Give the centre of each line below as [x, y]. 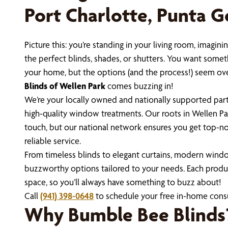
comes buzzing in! [140, 86]
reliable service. [53, 141]
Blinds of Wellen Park [66, 86]
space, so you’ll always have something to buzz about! [123, 182]
